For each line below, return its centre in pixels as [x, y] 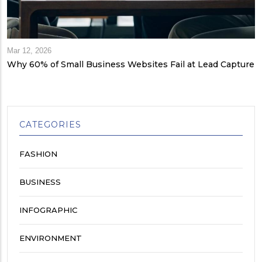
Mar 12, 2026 [29, 50]
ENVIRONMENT [51, 238]
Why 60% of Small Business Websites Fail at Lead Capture [131, 64]
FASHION [38, 154]
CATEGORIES [50, 124]
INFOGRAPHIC [48, 210]
